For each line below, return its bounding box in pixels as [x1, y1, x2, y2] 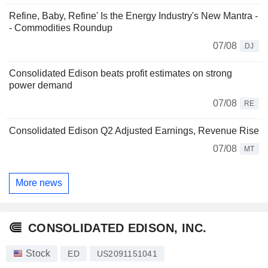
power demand [9, 80, 72, 90]
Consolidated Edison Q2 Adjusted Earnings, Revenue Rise [9, 125, 259, 136]
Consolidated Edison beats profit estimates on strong [9, 68, 232, 78]
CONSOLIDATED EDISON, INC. [28, 221, 207, 235]
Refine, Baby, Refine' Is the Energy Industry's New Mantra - [9, 10, 258, 21]
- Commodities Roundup [9, 22, 112, 33]
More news [16, 178, 62, 188]
